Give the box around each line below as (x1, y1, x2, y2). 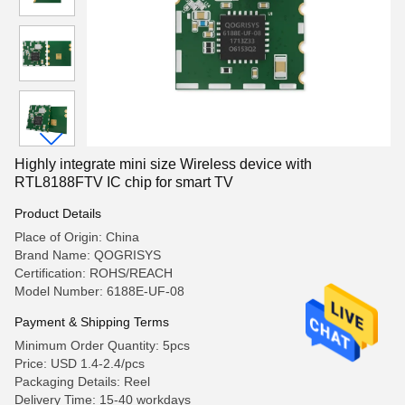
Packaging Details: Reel (14, 374, 150, 389)
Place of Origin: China (14, 230, 139, 244)
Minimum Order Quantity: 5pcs (14, 338, 190, 353)
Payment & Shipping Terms (14, 315, 169, 329)
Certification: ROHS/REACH (14, 266, 173, 280)
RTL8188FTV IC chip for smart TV (14, 174, 233, 190)
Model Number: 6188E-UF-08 (14, 284, 184, 298)
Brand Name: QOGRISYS (14, 248, 161, 262)
